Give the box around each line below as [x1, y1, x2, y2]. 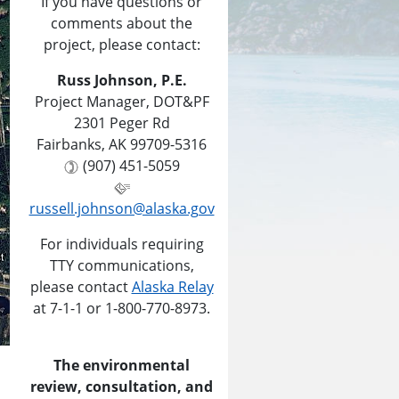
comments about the [51, 13, 192, 33]
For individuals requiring [39, 234, 204, 254]
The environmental [53, 355, 190, 375]
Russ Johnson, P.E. [56, 70, 187, 90]
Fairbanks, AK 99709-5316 [37, 134, 207, 154]
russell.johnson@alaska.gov [28, 199, 215, 218]
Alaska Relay [131, 277, 214, 297]
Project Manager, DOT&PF [34, 92, 209, 111]
